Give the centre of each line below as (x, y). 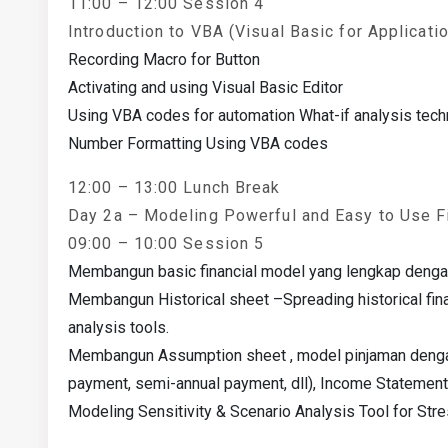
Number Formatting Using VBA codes (198, 143)
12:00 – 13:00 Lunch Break (174, 187)
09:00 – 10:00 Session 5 (166, 243)
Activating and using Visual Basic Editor (205, 87)
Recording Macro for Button (164, 59)
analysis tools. (118, 327)
